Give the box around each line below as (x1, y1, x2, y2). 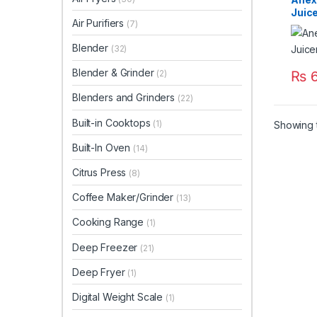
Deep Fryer (72, 265, 128, 278)
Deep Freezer (72, 241, 141, 253)
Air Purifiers (72, 16, 127, 29)
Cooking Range (72, 216, 147, 229)
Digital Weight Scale (72, 290, 166, 303)
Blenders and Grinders (72, 91, 178, 104)
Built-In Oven (72, 141, 134, 154)
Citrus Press (72, 166, 129, 178)
